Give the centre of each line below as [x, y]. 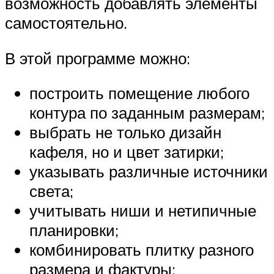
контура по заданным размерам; [147, 113]
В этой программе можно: [98, 58]
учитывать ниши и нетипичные [143, 211]
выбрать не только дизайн [125, 132]
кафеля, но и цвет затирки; [127, 152]
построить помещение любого [139, 93]
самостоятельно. [66, 23]
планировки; [74, 230]
